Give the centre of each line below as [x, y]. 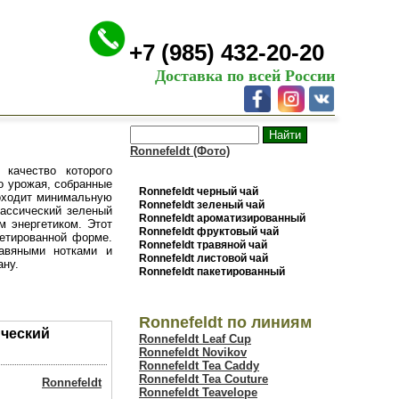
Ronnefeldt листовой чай [204, 258]
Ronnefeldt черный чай [199, 191]
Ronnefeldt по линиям [225, 322]
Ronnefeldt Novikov [193, 352]
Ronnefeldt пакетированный [212, 272]
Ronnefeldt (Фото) [180, 151]
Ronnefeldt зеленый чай [202, 205]
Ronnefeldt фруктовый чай [209, 232]
